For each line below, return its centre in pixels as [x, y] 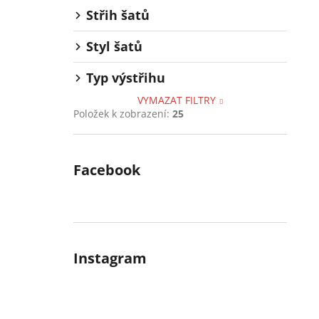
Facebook [107, 170]
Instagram [110, 258]
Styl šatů [114, 47]
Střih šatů [118, 15]
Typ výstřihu [126, 78]
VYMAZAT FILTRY [177, 100]
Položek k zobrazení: [123, 114]
